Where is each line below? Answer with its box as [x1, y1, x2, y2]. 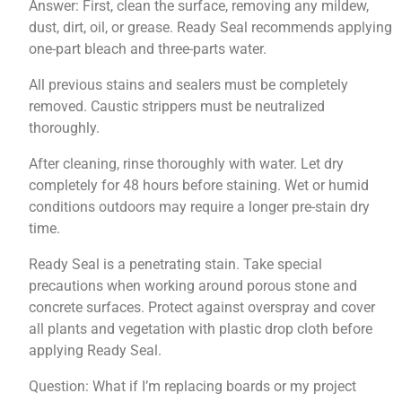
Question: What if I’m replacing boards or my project [29, 378, 357, 396]
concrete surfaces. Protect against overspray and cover [29, 299, 376, 317]
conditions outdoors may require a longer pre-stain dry [29, 198, 371, 216]
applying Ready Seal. [29, 342, 162, 360]
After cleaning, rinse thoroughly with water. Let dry [29, 155, 345, 173]
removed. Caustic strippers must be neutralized [29, 98, 326, 116]
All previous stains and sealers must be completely [29, 76, 349, 94]
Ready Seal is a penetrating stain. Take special [29, 256, 323, 274]
